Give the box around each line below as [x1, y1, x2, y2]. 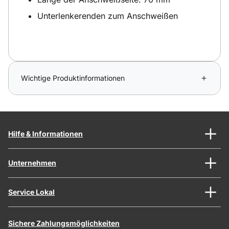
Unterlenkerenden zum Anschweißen [37, 10, 178, 21]
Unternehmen [8, 158, 56, 167]
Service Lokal [8, 187, 55, 196]
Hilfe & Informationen [8, 129, 83, 138]
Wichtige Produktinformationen [21, 73, 125, 82]
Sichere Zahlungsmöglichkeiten [8, 218, 120, 227]
